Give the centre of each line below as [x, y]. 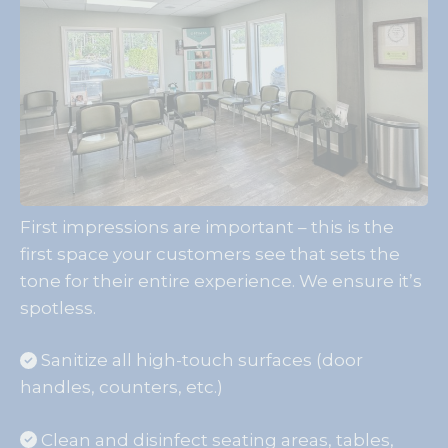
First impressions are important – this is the [207, 226]
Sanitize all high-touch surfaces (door [200, 360]
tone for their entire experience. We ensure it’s [221, 280]
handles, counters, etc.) [121, 387]
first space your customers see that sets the [210, 253]
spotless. [58, 307]
